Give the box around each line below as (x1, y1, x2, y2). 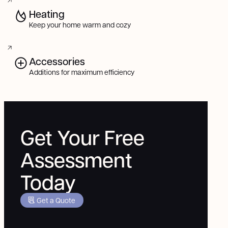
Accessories (29, 54, 85, 68)
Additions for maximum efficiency (29, 67, 135, 76)
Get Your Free (20, 123, 145, 151)
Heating (29, 7, 65, 21)
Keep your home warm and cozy (29, 20, 131, 30)
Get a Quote (37, 195, 75, 205)
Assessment (20, 146, 132, 174)
